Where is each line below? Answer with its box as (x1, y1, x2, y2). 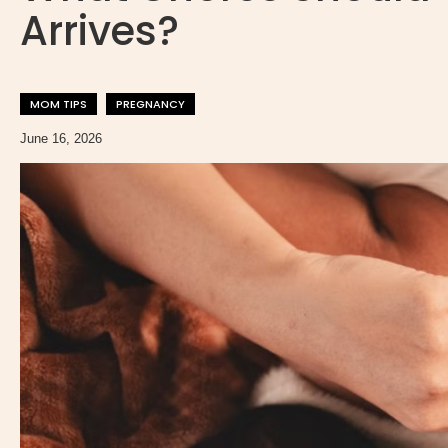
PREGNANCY (116, 96, 186, 112)
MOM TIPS (30, 96, 88, 112)
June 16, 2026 (20, 131, 103, 146)
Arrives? (20, 3, 180, 59)
